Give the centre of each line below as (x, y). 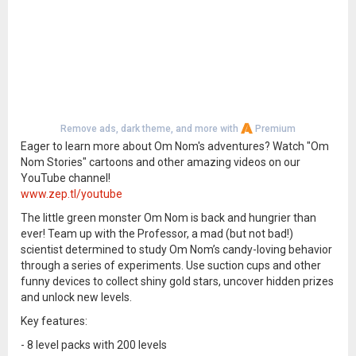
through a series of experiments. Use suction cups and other (171, 265)
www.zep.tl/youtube (72, 194)
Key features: (54, 321)
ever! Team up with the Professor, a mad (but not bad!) (157, 234)
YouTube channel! (66, 178)
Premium (274, 129)
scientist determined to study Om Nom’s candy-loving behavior (176, 250)
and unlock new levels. (76, 297)
